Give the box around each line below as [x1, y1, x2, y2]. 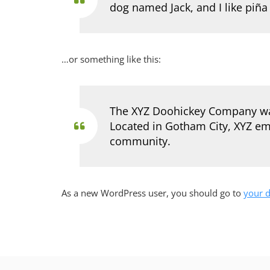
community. [110, 133, 171, 148]
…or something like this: [61, 52, 161, 65]
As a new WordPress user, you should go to [61, 186, 243, 199]
